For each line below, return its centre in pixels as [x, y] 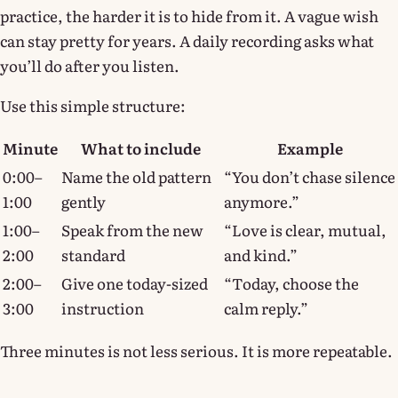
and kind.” [261, 254]
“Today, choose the [291, 283]
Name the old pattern [136, 176]
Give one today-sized [135, 283]
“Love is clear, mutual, [305, 229]
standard [93, 254]
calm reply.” [266, 307]
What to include [141, 147]
